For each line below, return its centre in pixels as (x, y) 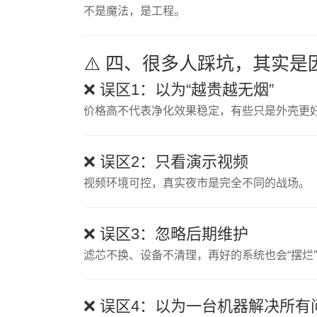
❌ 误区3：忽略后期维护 (166, 234)
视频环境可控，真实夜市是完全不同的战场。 (196, 183)
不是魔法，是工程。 (134, 11)
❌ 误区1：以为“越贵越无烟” (178, 90)
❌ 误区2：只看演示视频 (166, 162)
